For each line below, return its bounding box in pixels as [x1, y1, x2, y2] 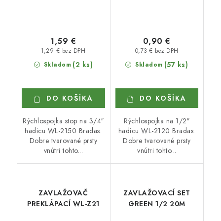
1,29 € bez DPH [41, 47, 86, 55]
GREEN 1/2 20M [128, 199, 185, 209]
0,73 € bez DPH [135, 47, 179, 55]
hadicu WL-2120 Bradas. [118, 126, 195, 136]
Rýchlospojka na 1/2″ [124, 116, 190, 126]
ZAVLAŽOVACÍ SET [123, 188, 190, 198]
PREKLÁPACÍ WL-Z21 [27, 199, 100, 209]
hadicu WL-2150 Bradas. [25, 126, 102, 136]
